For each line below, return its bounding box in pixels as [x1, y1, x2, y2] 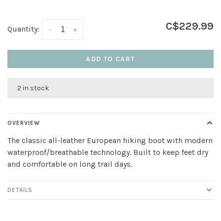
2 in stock [17, 84, 49, 93]
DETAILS [7, 186, 33, 194]
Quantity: [7, 24, 39, 34]
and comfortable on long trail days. [7, 159, 132, 169]
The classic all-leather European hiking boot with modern [7, 136, 213, 146]
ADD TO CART [86, 55, 135, 64]
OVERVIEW [7, 119, 40, 127]
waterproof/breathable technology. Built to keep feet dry [7, 147, 208, 157]
